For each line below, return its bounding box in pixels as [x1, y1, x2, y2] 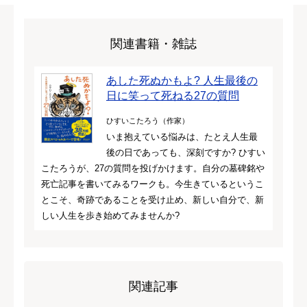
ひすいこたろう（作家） [106, 116, 189, 125]
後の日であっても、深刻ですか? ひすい [106, 147, 265, 158]
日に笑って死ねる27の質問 [106, 89, 239, 101]
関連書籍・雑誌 [110, 36, 197, 51]
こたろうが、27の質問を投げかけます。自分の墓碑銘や [41, 162, 265, 173]
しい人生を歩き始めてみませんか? [41, 210, 180, 221]
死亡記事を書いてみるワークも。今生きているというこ [41, 178, 264, 189]
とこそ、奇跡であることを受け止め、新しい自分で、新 [41, 194, 264, 205]
